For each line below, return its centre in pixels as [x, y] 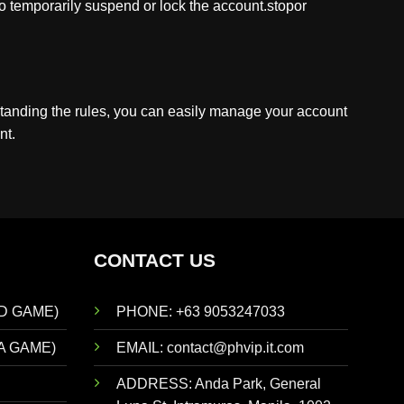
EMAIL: [141, 347]
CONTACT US [154, 260]
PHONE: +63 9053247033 [200, 311]
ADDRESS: [155, 383]
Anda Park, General [257, 383]
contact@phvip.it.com [235, 347]
